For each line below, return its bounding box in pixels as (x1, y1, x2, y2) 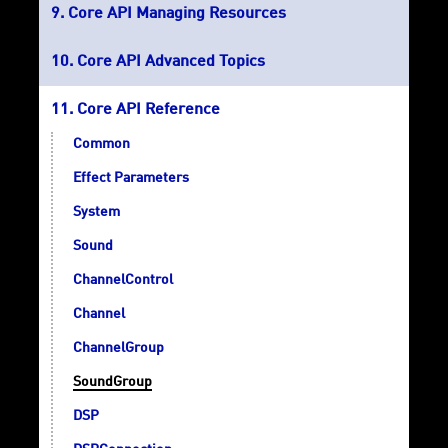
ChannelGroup (73, 341, 164, 356)
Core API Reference (77, 102, 220, 119)
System (73, 205, 120, 220)
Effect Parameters (73, 171, 189, 186)
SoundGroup (73, 375, 152, 390)
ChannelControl (73, 273, 173, 288)
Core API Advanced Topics (77, 54, 265, 71)
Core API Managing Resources (68, 6, 286, 23)
